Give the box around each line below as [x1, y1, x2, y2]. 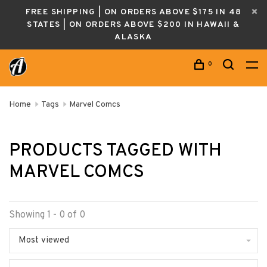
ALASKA [114, 32, 153, 42]
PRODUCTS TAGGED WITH [9, 140, 222, 162]
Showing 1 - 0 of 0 [9, 209, 85, 221]
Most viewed [18, 235, 69, 246]
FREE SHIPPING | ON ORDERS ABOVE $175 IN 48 [25, 7, 242, 17]
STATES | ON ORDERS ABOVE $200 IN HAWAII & [27, 20, 240, 30]
